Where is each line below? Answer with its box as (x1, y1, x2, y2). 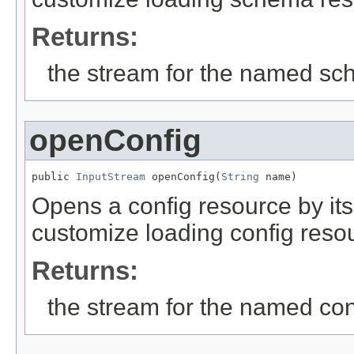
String (221, 171, 259, 183)
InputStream (76, 171, 145, 183)
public (32, 171, 76, 183)
